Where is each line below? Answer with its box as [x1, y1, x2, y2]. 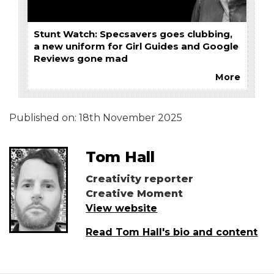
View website [86, 202, 158, 214]
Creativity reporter [86, 172, 194, 185]
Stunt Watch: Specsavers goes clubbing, [34, 28, 232, 40]
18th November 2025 [79, 111, 182, 124]
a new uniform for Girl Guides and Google [34, 40, 239, 52]
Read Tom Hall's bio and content [86, 226, 258, 238]
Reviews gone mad [34, 53, 128, 64]
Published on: [9, 111, 79, 124]
